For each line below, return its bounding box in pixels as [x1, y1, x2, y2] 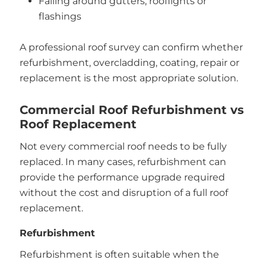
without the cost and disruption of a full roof [19, 186, 228, 198]
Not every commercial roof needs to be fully [19, 140, 227, 152]
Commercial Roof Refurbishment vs [19, 102, 244, 117]
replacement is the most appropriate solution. [19, 72, 238, 84]
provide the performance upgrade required [19, 171, 225, 183]
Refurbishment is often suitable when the [19, 249, 219, 261]
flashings [39, 11, 81, 23]
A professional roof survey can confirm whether [19, 42, 243, 53]
